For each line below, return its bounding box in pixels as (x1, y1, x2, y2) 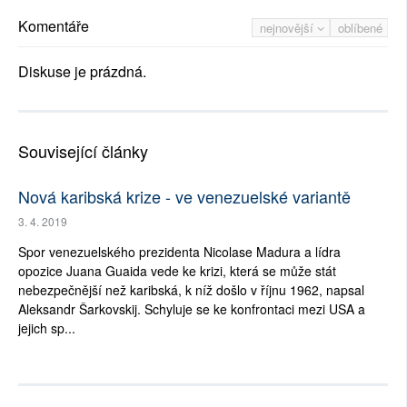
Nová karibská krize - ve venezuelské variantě (18, 184, 351, 209)
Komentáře (18, 15, 89, 37)
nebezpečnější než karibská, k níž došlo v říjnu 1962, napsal (18, 281, 364, 300)
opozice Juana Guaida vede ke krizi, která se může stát (18, 262, 336, 281)
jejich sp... (18, 319, 75, 338)
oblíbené (338, 19, 382, 37)
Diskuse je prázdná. (18, 61, 146, 83)
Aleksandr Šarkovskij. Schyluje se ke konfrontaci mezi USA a (18, 300, 365, 319)
